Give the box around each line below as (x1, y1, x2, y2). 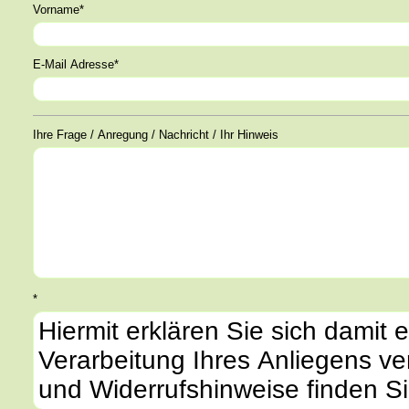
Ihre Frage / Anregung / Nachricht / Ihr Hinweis (220, 128, 278, 142)
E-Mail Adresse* (33, 58, 119, 71)
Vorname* (33, 3, 84, 16)
